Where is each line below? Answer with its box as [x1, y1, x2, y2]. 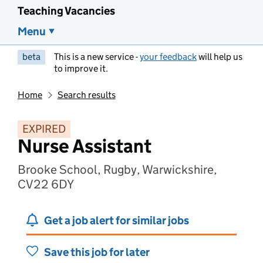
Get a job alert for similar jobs [44, 214, 189, 227]
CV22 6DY [18, 177, 74, 192]
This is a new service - [54, 51, 140, 62]
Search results [57, 89, 116, 100]
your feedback [140, 51, 197, 62]
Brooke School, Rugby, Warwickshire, [18, 162, 217, 177]
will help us [197, 51, 242, 62]
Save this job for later [44, 245, 150, 259]
